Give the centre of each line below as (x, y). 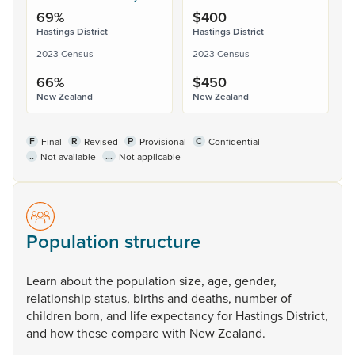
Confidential (234, 141)
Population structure (113, 241)
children (50, 315)
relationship (60, 298)
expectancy (184, 315)
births (150, 298)
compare (137, 333)
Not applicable (150, 157)
